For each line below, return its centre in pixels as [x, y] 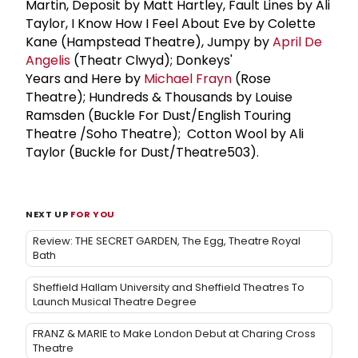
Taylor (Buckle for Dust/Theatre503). [142, 152]
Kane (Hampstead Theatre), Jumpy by [149, 42]
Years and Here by [85, 78]
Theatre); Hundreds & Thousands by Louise [159, 97]
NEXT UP [48, 214]
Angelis [48, 60]
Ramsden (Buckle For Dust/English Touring [158, 115]
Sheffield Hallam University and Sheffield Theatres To [169, 287]
